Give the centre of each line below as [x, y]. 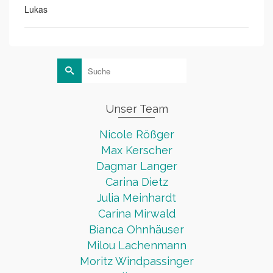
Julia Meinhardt [136, 198]
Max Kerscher [136, 151]
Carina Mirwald [136, 214]
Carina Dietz [136, 182]
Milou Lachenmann [136, 246]
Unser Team [136, 109]
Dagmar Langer [136, 166]
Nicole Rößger [136, 135]
